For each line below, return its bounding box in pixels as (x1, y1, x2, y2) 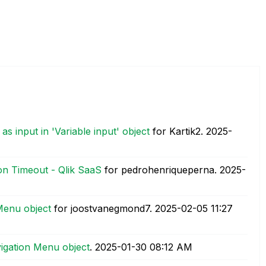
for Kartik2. (150, 125, 206, 138)
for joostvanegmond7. (51, 202, 155, 215)
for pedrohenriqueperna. (102, 164, 220, 176)
